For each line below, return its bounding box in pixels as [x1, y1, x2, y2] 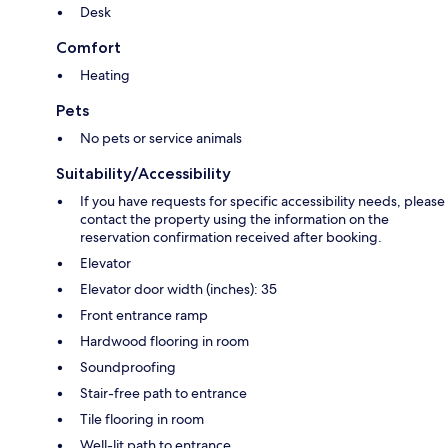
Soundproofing [80, 358, 176, 377]
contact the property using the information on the [80, 210, 389, 229]
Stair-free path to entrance [80, 384, 247, 403]
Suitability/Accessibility [56, 164, 231, 184]
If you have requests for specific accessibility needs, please [80, 192, 445, 211]
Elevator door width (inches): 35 [80, 280, 277, 299]
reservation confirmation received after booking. [80, 228, 382, 247]
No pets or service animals [80, 129, 242, 148]
